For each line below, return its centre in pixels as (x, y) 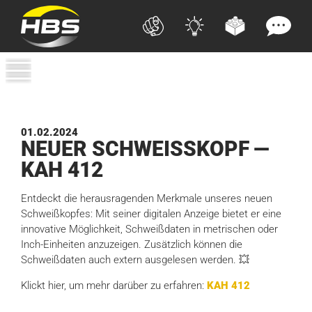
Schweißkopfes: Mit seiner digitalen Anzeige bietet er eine (151, 213)
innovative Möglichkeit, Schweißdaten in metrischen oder (150, 229)
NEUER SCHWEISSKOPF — (146, 148)
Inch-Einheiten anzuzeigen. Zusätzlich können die (132, 244)
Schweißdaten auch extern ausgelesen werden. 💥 (135, 259)
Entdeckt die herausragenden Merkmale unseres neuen (147, 198)
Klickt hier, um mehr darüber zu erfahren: (114, 285)
